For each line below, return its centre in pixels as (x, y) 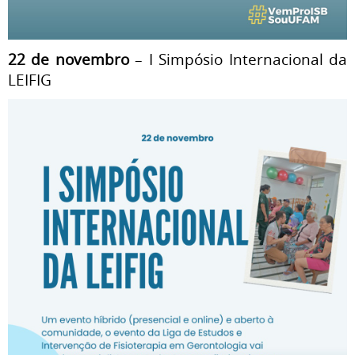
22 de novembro (69, 59)
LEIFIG (30, 80)
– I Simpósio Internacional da (238, 59)
